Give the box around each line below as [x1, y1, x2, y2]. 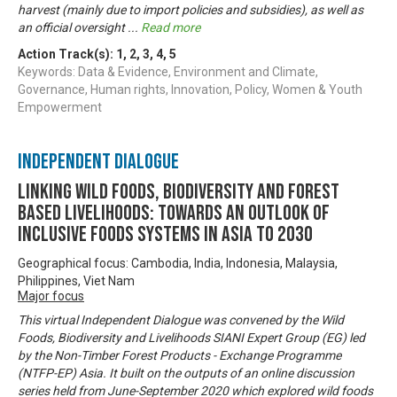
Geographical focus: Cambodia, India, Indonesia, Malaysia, [18, 255, 338, 270]
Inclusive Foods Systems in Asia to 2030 [18, 221, 313, 247]
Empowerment [18, 99, 102, 114]
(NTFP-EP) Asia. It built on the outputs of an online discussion [18, 365, 354, 380]
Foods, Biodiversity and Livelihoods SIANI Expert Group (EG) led [18, 330, 365, 345]
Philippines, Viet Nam [18, 273, 135, 288]
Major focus [18, 288, 84, 303]
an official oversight [18, 19, 128, 35]
